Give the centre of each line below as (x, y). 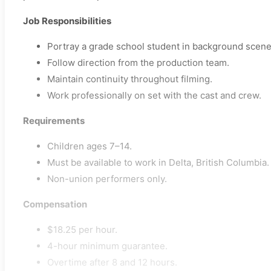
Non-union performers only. (107, 179)
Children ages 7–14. (90, 146)
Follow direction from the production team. (138, 63)
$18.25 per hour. (82, 230)
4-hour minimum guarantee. (107, 246)
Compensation (55, 204)
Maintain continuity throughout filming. (130, 79)
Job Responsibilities (67, 21)
